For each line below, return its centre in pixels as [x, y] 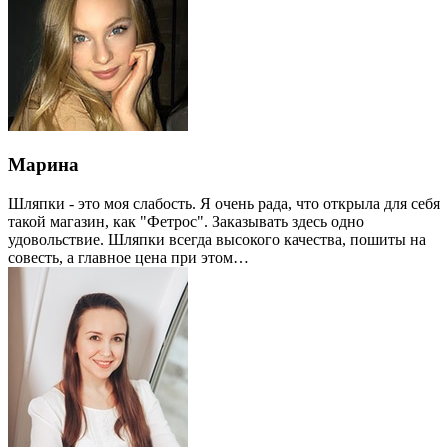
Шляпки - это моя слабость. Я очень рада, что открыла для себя [224, 203]
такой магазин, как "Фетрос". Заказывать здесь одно [186, 221]
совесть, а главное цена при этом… [128, 257]
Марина [43, 165]
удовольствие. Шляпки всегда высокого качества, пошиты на [217, 239]
